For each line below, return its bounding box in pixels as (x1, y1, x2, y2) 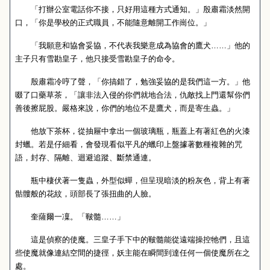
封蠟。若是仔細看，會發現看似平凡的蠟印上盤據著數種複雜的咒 (15, 140, 242, 149)
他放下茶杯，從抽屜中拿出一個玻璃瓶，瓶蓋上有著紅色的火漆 (15, 127, 250, 136)
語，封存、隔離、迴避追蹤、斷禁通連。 (15, 153, 156, 162)
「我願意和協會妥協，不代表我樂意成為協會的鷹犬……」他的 (15, 41, 250, 50)
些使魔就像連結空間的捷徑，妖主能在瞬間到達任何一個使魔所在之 (15, 248, 250, 257)
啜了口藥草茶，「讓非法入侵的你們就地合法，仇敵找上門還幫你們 (15, 90, 250, 99)
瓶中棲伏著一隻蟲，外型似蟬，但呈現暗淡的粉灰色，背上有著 (15, 176, 250, 185)
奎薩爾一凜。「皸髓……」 (15, 212, 125, 221)
